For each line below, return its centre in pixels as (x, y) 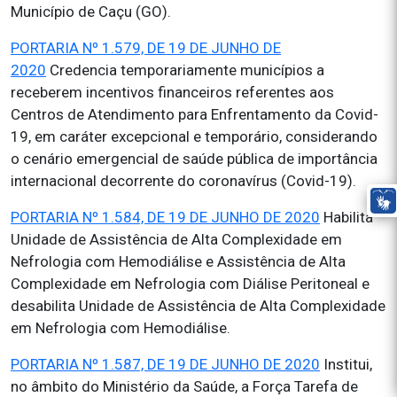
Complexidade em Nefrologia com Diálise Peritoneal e (190, 284)
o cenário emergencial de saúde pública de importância (194, 159)
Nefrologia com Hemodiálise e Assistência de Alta (178, 261)
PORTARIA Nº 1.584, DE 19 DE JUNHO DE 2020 (165, 217)
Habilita (346, 217)
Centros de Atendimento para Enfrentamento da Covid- (195, 114)
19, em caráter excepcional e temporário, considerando (194, 136)
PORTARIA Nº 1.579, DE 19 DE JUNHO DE (146, 48)
